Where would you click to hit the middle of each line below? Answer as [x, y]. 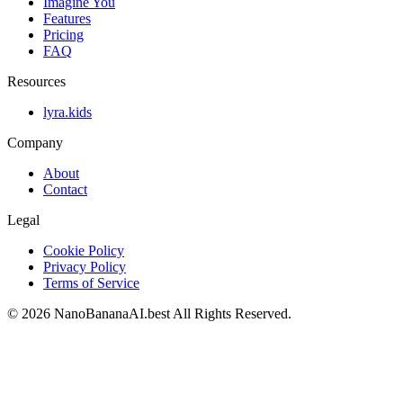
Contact [65, 189]
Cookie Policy [84, 250]
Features [67, 18]
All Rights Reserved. [231, 313]
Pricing [63, 34]
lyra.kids [67, 112]
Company [35, 142]
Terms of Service [91, 282]
